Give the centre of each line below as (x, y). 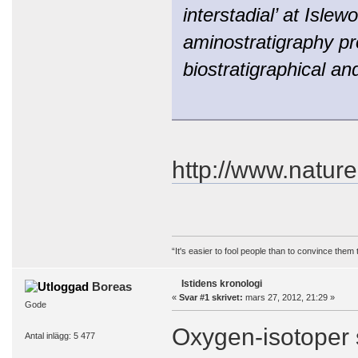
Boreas (112, 286)
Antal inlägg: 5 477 (60, 336)
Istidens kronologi (221, 283)
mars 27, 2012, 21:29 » (288, 297)
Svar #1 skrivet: (211, 297)
